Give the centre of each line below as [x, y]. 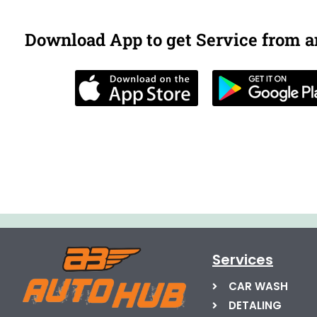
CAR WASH [258, 287]
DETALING [255, 306]
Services [243, 260]
